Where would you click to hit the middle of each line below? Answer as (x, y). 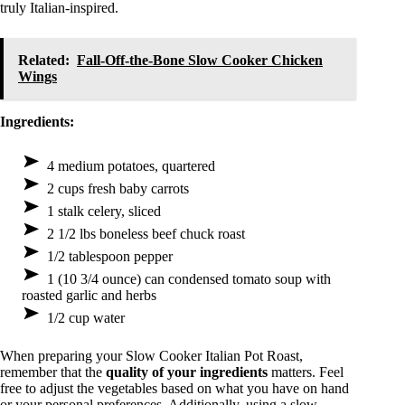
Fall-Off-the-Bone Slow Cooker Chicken (200, 61)
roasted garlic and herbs (89, 296)
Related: (44, 61)
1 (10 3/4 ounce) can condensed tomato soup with (189, 279)
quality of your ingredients (187, 372)
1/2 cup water (86, 318)
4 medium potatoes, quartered (131, 166)
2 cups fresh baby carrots (118, 189)
